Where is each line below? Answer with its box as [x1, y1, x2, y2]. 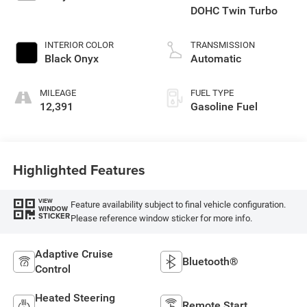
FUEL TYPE [191, 88, 234, 99]
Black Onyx [44, 52, 99, 66]
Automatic [191, 52, 241, 66]
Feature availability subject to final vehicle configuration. [70, 199, 286, 210]
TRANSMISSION [191, 40, 255, 51]
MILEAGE [39, 88, 76, 99]
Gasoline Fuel [191, 100, 258, 114]
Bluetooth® [182, 254, 238, 268]
